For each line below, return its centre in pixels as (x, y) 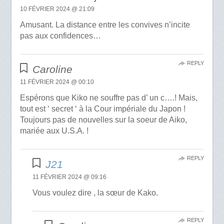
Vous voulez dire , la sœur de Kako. (95, 193)
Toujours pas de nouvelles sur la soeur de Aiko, (103, 120)
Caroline (53, 69)
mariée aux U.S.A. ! (54, 131)
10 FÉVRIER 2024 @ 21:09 (57, 9)
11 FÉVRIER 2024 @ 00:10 (57, 82)
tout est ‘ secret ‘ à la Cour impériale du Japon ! (102, 109)
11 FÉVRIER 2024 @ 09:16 (70, 177)
